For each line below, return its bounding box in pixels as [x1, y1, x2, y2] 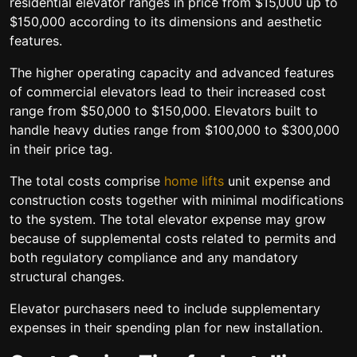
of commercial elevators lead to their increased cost [10, 84, 326, 100]
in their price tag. [10, 141, 112, 157]
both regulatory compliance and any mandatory [10, 249, 298, 265]
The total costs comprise [10, 173, 164, 189]
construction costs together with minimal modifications [10, 192, 343, 208]
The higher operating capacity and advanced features [10, 65, 334, 80]
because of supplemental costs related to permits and [10, 230, 336, 246]
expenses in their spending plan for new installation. [10, 320, 323, 335]
